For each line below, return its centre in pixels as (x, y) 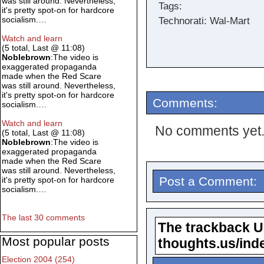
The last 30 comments (43, 218)
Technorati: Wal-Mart (204, 21)
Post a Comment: (208, 181)
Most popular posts (56, 242)
